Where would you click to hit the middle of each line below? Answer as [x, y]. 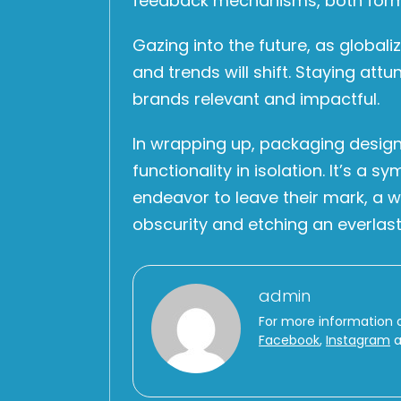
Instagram [358, 341]
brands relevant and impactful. [256, 99]
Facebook [289, 341]
